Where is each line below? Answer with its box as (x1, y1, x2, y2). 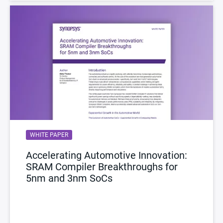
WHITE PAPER (30, 131, 68, 138)
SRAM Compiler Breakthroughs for (26, 160, 178, 173)
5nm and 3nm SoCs (26, 172, 112, 184)
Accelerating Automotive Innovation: (26, 149, 187, 161)
